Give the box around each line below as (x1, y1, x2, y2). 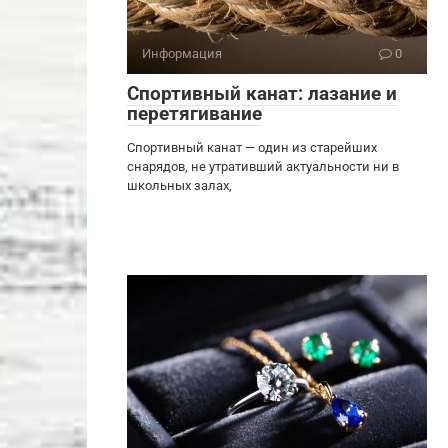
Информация (142, 45, 222, 61)
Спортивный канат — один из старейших (127, 139, 377, 155)
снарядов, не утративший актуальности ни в (127, 158, 399, 174)
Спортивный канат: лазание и (127, 81, 397, 105)
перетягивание (127, 101, 262, 125)
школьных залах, (127, 177, 232, 193)
